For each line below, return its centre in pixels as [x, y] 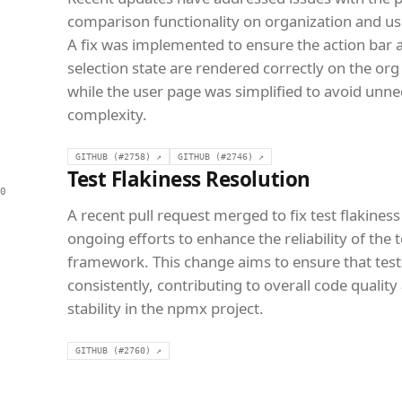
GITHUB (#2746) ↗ [221, 156]
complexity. [107, 114]
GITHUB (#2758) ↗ [118, 156]
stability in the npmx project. [166, 309]
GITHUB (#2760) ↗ [118, 351]
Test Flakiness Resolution [189, 179]
